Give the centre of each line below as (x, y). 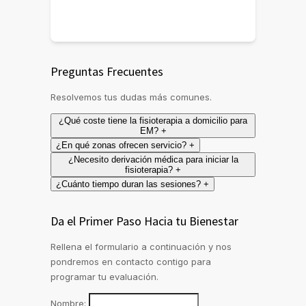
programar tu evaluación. (105, 277)
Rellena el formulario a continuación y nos (141, 247)
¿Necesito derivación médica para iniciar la (153, 160)
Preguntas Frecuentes (107, 72)
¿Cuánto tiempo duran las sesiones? (128, 184)
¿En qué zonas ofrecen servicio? (121, 145)
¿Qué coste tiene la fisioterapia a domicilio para (153, 121)
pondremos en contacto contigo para (131, 262)
